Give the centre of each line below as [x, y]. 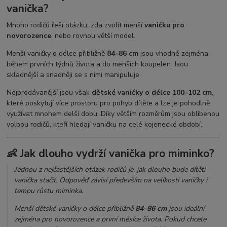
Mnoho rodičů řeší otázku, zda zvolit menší [76, 25]
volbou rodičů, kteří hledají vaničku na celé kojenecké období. [106, 125]
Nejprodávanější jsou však [49, 93]
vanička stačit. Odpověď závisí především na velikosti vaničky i [111, 180]
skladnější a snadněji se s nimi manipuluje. [74, 75]
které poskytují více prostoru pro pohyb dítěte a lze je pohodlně [108, 103]
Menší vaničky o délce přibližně [57, 54]
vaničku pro [165, 25]
